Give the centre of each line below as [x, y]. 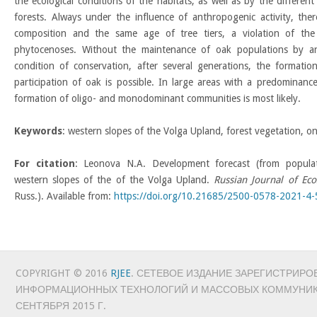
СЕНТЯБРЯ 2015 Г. [60, 306]
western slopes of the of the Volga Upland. [114, 180]
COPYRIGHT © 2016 [63, 273]
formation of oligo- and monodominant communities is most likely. [157, 98]
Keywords [38, 131]
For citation [45, 163]
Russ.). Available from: [64, 196]
